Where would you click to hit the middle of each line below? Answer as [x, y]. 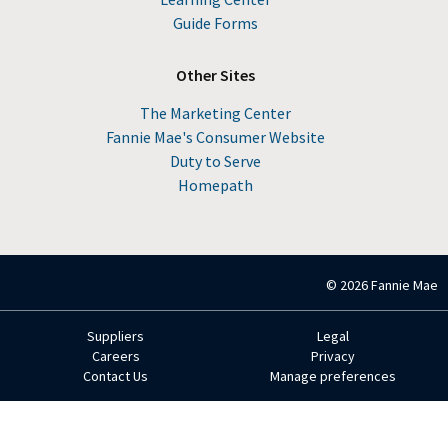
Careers [115, 356]
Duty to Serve [215, 161]
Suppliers [115, 336]
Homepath [215, 185]
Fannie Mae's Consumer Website [215, 137]
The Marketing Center [215, 113]
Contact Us [115, 376]
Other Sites [215, 75]
